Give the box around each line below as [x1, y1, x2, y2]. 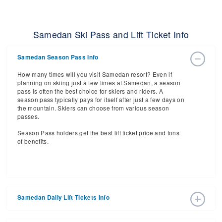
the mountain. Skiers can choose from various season [17, 104, 169, 112]
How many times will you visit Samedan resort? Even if [17, 70, 172, 78]
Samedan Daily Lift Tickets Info [17, 193, 110, 202]
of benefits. [17, 137, 49, 145]
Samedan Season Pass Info [17, 53, 99, 61]
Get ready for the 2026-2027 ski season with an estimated [17, 210, 181, 219]
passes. [17, 112, 40, 120]
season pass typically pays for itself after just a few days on [17, 95, 184, 104]
